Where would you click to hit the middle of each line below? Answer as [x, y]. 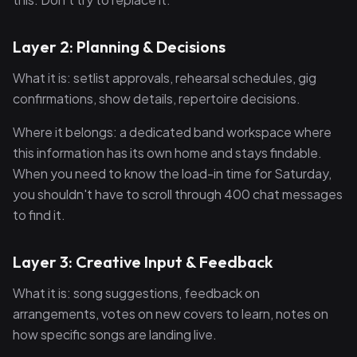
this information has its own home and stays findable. [167, 153]
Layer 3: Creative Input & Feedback [143, 262]
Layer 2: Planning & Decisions [119, 47]
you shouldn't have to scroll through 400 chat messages [178, 194]
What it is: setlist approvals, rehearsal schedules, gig [165, 78]
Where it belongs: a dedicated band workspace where [172, 132]
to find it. [39, 215]
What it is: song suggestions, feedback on [136, 293]
